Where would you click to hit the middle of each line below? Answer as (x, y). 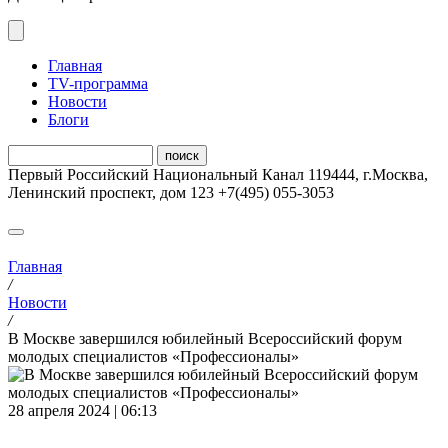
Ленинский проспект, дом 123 (111, 193)
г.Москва (393, 175)
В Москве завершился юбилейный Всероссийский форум (205, 338)
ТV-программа (98, 84)
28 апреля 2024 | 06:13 (82, 410)
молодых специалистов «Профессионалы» (153, 356)
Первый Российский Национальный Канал (156, 175)
